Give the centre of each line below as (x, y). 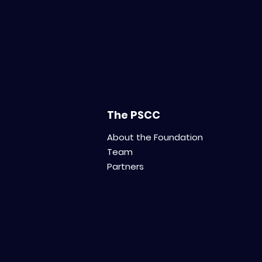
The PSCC (133, 115)
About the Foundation (155, 137)
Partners (126, 166)
